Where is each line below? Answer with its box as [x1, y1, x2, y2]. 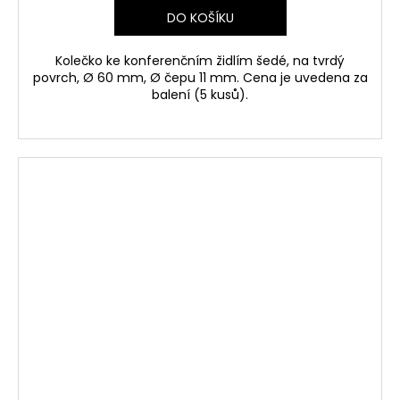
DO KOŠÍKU [166, 9, 234, 28]
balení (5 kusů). [152, 86, 248, 104]
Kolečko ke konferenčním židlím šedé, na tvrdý [55, 52, 345, 71]
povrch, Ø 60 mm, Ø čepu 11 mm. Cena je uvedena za [32, 69, 368, 87]
